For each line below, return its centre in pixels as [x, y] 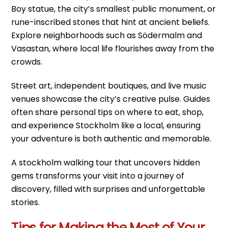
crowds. [27, 62]
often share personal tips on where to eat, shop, [108, 112]
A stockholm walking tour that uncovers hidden [106, 162]
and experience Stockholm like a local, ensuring [106, 125]
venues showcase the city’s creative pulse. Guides [111, 99]
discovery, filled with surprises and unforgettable [108, 189]
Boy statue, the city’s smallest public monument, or [114, 9]
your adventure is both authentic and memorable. [111, 138]
